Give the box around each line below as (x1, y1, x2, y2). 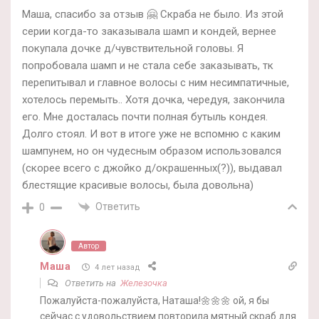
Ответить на (63, 278, 120, 289)
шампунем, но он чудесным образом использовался (22, 144, 281, 157)
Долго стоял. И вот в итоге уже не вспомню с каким (22, 127, 281, 140)
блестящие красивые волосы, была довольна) (22, 178, 253, 192)
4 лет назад (92, 262, 140, 272)
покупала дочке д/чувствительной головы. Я (22, 41, 244, 55)
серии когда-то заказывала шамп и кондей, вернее (22, 24, 276, 38)
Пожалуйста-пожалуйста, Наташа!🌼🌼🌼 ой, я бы (40, 295, 269, 307)
